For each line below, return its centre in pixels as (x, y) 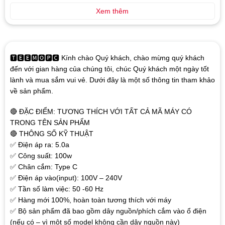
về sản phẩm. (31, 91)
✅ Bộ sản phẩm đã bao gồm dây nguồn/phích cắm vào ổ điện (108, 211)
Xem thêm (113, 11)
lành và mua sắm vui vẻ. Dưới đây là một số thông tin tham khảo (112, 80)
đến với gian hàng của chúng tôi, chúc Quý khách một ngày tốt (109, 69)
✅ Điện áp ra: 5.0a (39, 144)
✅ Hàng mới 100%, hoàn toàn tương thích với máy (90, 200)
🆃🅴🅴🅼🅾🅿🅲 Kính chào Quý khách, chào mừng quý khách (107, 58)
